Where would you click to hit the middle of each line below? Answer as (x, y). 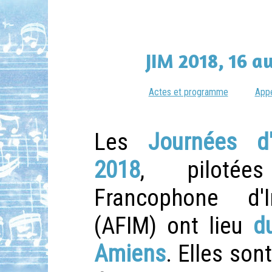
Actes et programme (188, 92)
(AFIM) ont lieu (174, 226)
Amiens (130, 253)
